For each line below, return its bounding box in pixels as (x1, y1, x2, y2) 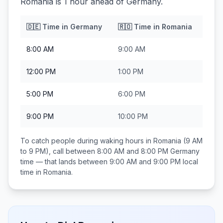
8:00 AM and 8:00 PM (97, 147, 168, 155)
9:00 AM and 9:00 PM (110, 157, 181, 166)
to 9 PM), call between (20, 147, 97, 155)
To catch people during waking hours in (20, 136, 153, 145)
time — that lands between (20, 157, 110, 166)
